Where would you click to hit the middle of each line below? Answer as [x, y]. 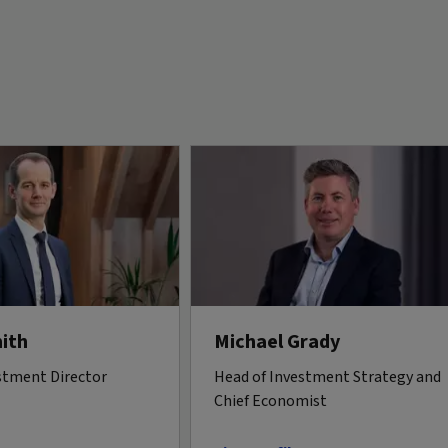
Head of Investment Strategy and [327, 376]
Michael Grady [277, 341]
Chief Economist [270, 400]
